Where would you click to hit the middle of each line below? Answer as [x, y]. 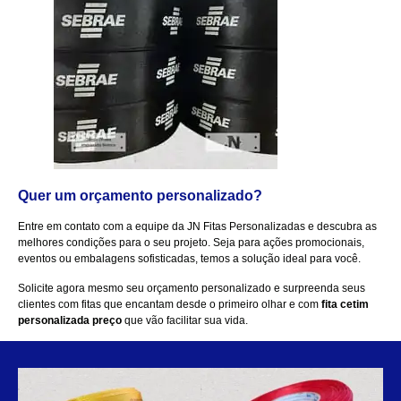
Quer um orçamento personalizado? [140, 196]
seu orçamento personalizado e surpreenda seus [244, 288]
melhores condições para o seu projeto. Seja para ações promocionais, [191, 243]
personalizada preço [70, 320]
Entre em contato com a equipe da [101, 227]
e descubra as [341, 227]
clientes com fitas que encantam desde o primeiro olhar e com [170, 304]
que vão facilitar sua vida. [185, 320]
